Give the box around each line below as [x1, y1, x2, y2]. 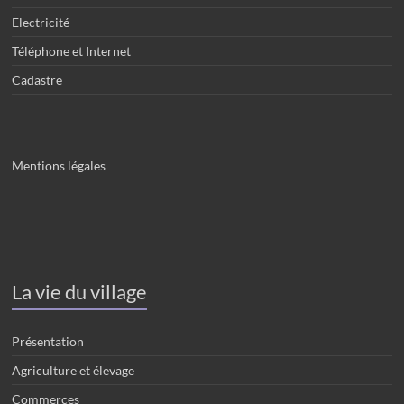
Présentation [12, 334, 85, 349]
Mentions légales [12, 158, 106, 173]
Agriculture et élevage [12, 363, 135, 378]
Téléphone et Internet [12, 43, 132, 59]
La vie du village [12, 280, 148, 304]
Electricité [12, 14, 70, 30]
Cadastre [12, 72, 63, 87]
